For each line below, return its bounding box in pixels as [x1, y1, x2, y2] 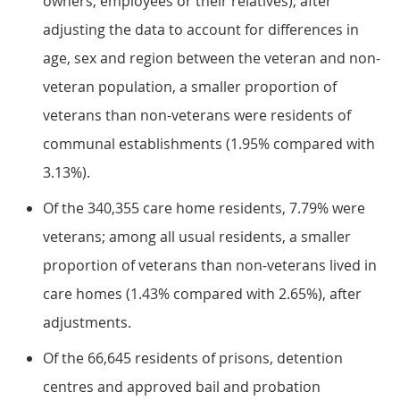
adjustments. [43, 312, 131, 332]
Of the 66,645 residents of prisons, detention [43, 348, 343, 368]
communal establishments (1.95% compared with [43, 134, 375, 154]
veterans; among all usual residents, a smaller [43, 227, 351, 246]
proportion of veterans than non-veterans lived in [43, 255, 377, 275]
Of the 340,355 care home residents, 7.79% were [43, 198, 365, 218]
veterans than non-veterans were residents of [43, 105, 351, 125]
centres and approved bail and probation [43, 377, 321, 396]
